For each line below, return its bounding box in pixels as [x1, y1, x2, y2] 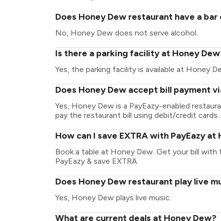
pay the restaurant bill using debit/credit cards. [55, 110, 219, 120]
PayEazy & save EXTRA [55, 156, 137, 166]
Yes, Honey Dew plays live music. [55, 193, 171, 202]
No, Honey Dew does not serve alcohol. [55, 28, 198, 37]
